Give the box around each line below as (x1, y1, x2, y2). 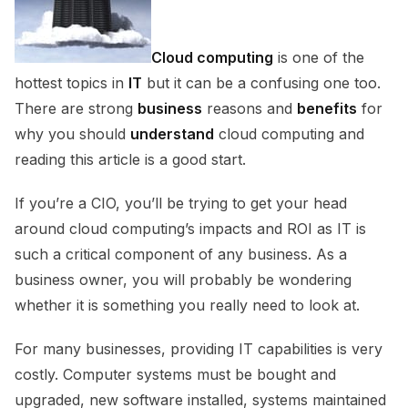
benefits (297, 99, 357, 118)
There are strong (15, 99, 138, 118)
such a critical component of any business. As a (15, 245, 347, 264)
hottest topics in (15, 74, 128, 93)
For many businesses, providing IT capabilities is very (15, 340, 382, 359)
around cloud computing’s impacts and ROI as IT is (15, 219, 366, 239)
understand (130, 125, 214, 144)
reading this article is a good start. (15, 150, 246, 169)
